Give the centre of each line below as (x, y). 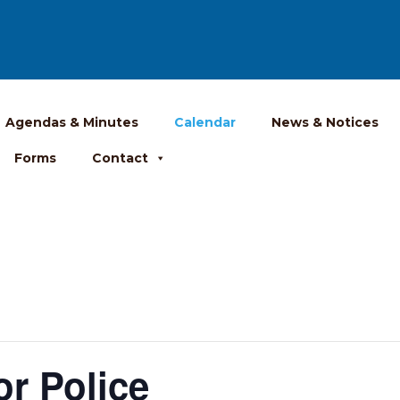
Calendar (205, 123)
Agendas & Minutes (72, 123)
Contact (121, 158)
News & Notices (325, 123)
